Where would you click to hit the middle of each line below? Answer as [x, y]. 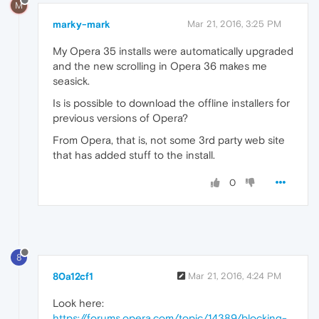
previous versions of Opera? [120, 117]
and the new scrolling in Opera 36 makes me [160, 66]
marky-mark [82, 24]
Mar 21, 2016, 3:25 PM [234, 23]
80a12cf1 [73, 276]
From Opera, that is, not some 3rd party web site [169, 140]
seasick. [71, 80]
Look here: [78, 303]
